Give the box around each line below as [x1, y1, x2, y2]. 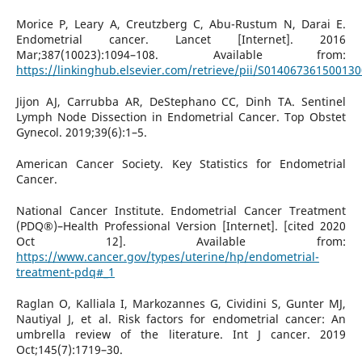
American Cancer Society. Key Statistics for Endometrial [15, 155, 347, 171]
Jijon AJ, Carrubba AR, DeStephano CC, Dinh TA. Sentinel [15, 93, 347, 109]
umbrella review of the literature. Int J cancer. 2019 [15, 326, 347, 342]
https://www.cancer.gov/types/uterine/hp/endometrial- [15, 248, 319, 264]
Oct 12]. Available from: [15, 233, 347, 249]
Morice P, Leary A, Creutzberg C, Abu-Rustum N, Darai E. [15, 15, 347, 32]
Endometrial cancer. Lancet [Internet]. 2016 [15, 31, 347, 47]
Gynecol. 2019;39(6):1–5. [15, 124, 147, 140]
